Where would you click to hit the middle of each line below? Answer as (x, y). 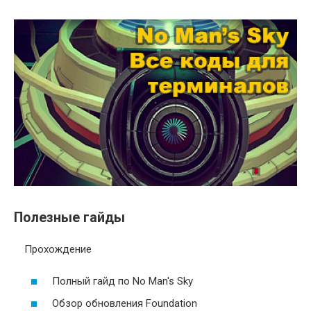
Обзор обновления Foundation (125, 303)
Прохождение (58, 250)
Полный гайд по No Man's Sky (123, 281)
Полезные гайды (69, 217)
